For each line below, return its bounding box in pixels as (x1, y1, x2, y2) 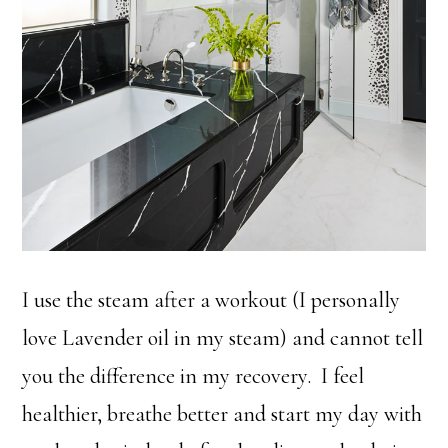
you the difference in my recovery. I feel (22, 362, 365, 389)
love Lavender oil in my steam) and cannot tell (22, 324, 424, 351)
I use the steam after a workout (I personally (22, 286, 401, 313)
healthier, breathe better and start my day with (22, 400, 423, 427)
